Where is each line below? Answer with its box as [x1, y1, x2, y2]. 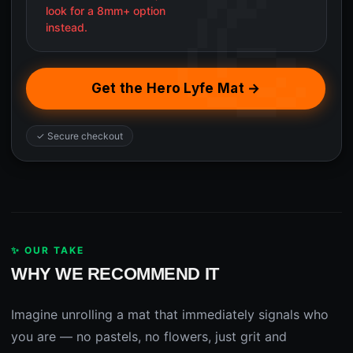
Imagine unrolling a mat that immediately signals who [11, 307, 329, 323]
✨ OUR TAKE [11, 244, 84, 257]
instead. [46, 20, 87, 35]
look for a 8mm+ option [46, 4, 165, 18]
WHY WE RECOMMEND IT [11, 264, 219, 284]
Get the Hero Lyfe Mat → [91, 80, 261, 97]
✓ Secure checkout [36, 130, 123, 143]
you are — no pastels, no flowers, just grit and [11, 329, 287, 345]
